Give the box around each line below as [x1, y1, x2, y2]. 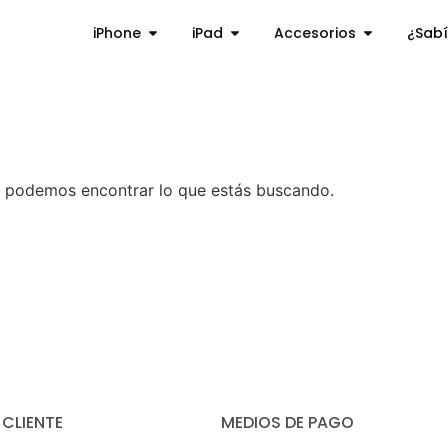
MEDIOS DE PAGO [220, 411, 354, 435]
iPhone [92, 22, 141, 43]
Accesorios [273, 22, 356, 43]
